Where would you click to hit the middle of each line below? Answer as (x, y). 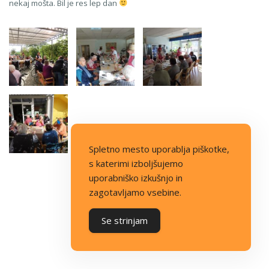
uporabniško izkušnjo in (136, 178)
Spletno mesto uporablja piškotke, (159, 149)
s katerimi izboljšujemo (136, 163)
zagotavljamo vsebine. (135, 192)
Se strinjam (125, 220)
